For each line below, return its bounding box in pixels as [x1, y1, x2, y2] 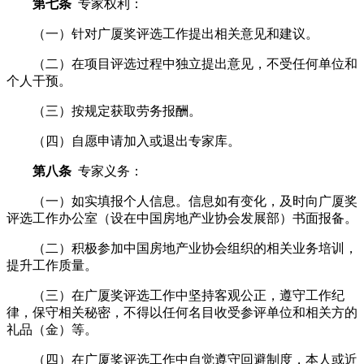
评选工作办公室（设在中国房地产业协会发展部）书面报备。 [6, 211, 357, 225]
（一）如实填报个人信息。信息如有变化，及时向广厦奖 [6, 194, 357, 208]
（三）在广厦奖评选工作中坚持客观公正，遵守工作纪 [6, 288, 344, 302]
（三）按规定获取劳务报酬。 [6, 104, 201, 118]
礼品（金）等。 [6, 323, 97, 336]
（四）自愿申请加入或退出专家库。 [6, 134, 240, 148]
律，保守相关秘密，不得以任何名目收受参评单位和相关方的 [6, 305, 357, 319]
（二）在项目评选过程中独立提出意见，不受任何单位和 [6, 57, 357, 71]
